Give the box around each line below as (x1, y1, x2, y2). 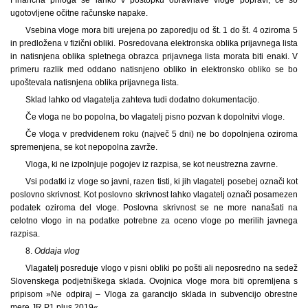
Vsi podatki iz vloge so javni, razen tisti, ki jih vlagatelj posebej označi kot (25, 176, 298, 186)
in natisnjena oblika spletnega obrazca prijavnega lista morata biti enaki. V (10, 51, 298, 61)
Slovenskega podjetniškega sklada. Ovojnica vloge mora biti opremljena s (10, 276, 298, 286)
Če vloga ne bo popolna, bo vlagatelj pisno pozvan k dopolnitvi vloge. (25, 111, 285, 122)
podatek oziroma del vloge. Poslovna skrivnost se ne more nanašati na (10, 202, 298, 212)
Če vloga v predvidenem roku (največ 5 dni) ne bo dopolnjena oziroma (25, 129, 298, 139)
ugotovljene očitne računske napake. (10, 8, 148, 18)
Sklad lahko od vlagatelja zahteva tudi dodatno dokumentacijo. (25, 94, 259, 104)
